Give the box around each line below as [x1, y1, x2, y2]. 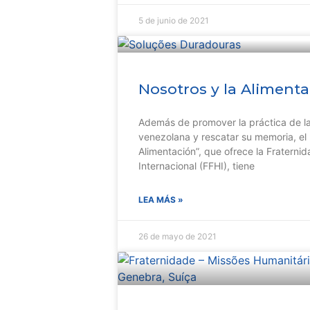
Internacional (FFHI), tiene [138, 160, 255, 172]
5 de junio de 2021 [138, 15, 209, 26]
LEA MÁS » [138, 194, 183, 205]
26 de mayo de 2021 [138, 231, 217, 241]
